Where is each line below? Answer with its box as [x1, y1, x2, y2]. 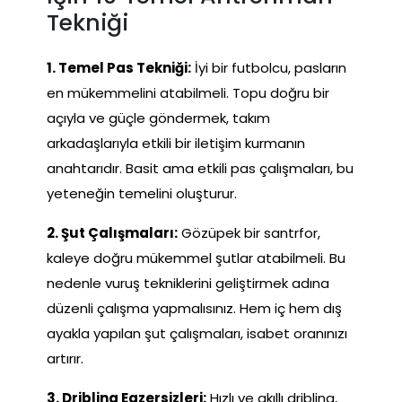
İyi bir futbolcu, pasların [191, 57, 346, 77]
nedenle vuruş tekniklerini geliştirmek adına [47, 273, 329, 293]
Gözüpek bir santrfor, [178, 223, 320, 242]
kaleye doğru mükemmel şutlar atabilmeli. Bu [47, 248, 345, 267]
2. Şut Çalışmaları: [47, 223, 178, 242]
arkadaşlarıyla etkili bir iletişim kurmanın [47, 133, 305, 153]
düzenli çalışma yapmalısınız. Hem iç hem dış [47, 298, 342, 318]
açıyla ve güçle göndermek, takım [47, 108, 270, 127]
